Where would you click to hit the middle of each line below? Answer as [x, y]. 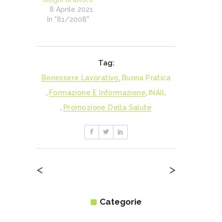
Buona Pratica [146, 78]
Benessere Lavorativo [80, 78]
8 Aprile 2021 [71, 10]
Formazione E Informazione [97, 93]
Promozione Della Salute [108, 108]
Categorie [120, 202]
